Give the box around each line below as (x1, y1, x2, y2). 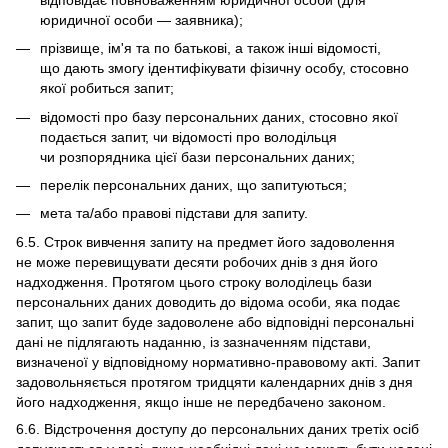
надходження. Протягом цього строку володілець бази (16, 273, 372, 290)
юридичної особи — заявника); (40, 11, 243, 28)
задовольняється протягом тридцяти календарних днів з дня (16, 373, 413, 390)
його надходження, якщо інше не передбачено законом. (16, 393, 386, 410)
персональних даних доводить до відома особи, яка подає (16, 293, 400, 310)
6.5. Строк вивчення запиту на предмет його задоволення (16, 233, 395, 250)
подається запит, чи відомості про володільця (40, 128, 337, 145)
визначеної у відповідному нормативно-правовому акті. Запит (16, 353, 420, 370)
